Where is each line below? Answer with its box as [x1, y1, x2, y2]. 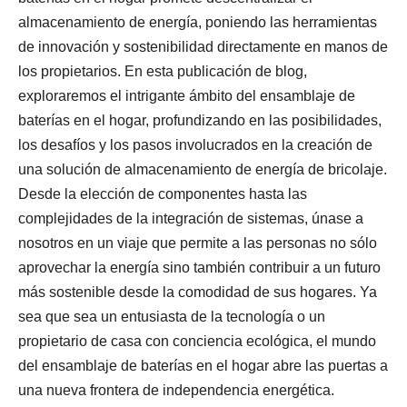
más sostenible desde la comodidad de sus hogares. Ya [18, 284, 377, 300]
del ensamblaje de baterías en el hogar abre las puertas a [18, 358, 388, 373]
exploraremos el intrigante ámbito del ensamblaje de [18, 88, 355, 104]
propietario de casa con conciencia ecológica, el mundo [18, 333, 376, 349]
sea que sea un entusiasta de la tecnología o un [18, 309, 325, 324]
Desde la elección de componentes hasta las [18, 186, 307, 202]
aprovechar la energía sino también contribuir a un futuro [18, 260, 381, 275]
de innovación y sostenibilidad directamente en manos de [18, 39, 388, 55]
